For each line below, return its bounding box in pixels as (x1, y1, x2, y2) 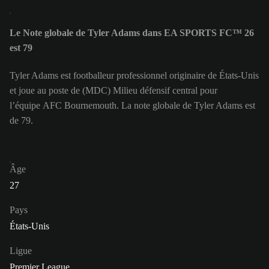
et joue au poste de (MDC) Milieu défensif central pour (10, 85, 217, 96)
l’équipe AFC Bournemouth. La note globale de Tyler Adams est (10, 100, 255, 111)
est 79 (10, 43, 32, 53)
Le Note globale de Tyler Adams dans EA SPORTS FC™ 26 (10, 28, 254, 38)
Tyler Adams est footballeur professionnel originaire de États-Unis (10, 70, 259, 81)
